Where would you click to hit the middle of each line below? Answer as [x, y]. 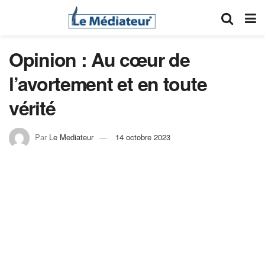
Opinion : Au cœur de [99, 59]
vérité [32, 108]
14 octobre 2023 [143, 137]
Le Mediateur [71, 137]
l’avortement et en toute [108, 83]
